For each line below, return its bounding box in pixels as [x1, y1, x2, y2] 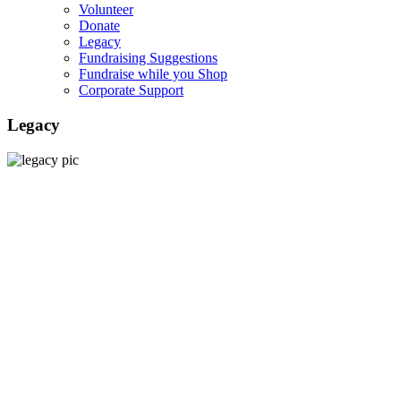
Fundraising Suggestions [79, 50, 218, 66]
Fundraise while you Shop [79, 66, 227, 82]
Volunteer [79, 2, 133, 18]
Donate [79, 18, 120, 34]
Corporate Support [79, 82, 183, 98]
